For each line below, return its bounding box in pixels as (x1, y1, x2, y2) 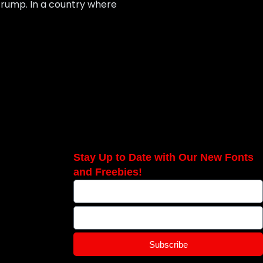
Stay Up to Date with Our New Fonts (73, 151, 254, 164)
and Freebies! (73, 166, 143, 178)
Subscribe (149, 239, 188, 249)
